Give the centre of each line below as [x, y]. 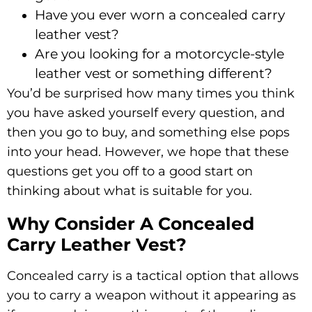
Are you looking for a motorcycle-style [159, 54]
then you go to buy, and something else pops [148, 132]
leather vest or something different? [154, 73]
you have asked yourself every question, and [146, 112]
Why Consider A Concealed [131, 223]
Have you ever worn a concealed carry [160, 15]
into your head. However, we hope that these [148, 151]
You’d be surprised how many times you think [151, 93]
